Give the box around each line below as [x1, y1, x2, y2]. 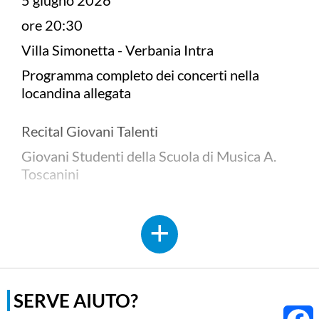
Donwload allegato [54, 212, 147, 226]
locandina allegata [21, 84, 131, 101]
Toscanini [21, 165, 79, 182]
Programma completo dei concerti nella [21, 66, 259, 83]
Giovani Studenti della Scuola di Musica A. [21, 147, 276, 164]
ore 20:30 [21, 16, 83, 33]
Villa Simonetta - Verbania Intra [21, 41, 214, 58]
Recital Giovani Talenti [21, 122, 158, 140]
